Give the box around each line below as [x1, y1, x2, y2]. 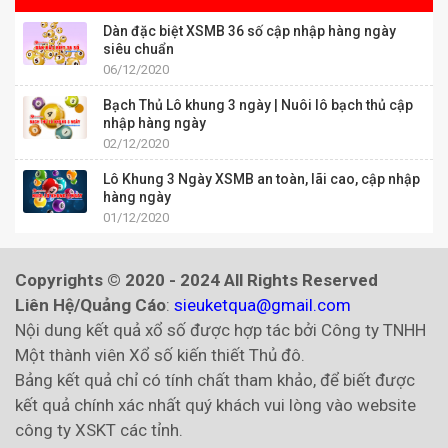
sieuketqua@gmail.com [174, 295, 351, 316]
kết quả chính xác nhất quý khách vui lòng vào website [15, 395, 416, 416]
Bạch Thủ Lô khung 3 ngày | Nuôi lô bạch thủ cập [103, 97, 413, 114]
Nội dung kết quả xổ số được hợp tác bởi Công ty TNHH [15, 320, 426, 341]
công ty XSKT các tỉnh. [15, 420, 183, 441]
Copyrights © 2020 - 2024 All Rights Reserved [15, 270, 378, 291]
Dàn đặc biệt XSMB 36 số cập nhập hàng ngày [103, 23, 396, 40]
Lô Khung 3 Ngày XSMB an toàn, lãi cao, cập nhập [103, 171, 420, 188]
